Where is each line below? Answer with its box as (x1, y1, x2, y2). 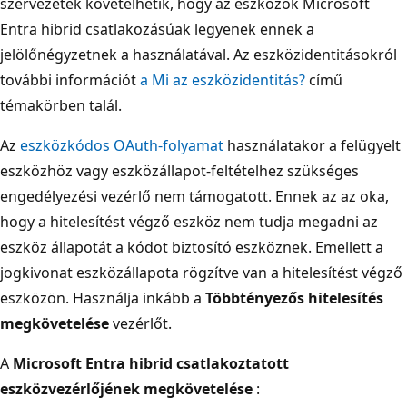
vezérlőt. (109, 313, 172, 333)
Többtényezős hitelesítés (205, 287, 383, 308)
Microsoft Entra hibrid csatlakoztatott (13, 352, 289, 373)
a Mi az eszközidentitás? (140, 69, 305, 90)
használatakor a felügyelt (223, 134, 401, 155)
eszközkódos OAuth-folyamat (20, 134, 223, 155)
